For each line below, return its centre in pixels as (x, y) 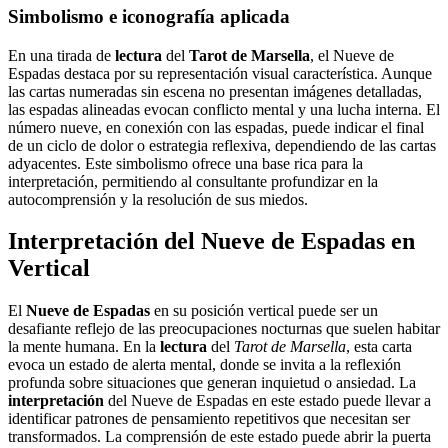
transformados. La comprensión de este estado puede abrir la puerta (219, 437)
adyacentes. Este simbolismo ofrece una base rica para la (185, 163)
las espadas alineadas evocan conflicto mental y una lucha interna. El (224, 109)
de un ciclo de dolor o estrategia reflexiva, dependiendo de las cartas (222, 145)
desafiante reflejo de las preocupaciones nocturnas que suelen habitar (224, 329)
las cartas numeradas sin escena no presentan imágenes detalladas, (215, 91)
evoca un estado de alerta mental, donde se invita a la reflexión (204, 365)
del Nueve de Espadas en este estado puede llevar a (267, 401)
